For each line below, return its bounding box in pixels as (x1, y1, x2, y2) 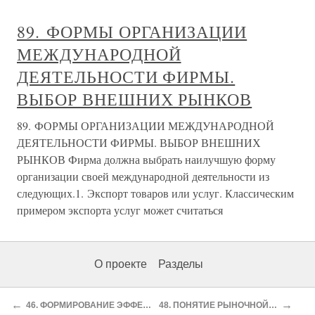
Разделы (158, 258, 203, 270)
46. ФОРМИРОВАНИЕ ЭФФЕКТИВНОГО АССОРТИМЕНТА (143, 300, 151, 310)
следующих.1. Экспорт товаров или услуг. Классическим (17, 186, 294, 200)
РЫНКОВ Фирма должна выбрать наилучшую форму (17, 152, 276, 167)
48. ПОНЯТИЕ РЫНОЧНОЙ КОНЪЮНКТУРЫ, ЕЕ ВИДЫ (268, 300, 277, 310)
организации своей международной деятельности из (17, 169, 269, 184)
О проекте (94, 258, 147, 270)
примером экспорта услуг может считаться (17, 202, 223, 217)
